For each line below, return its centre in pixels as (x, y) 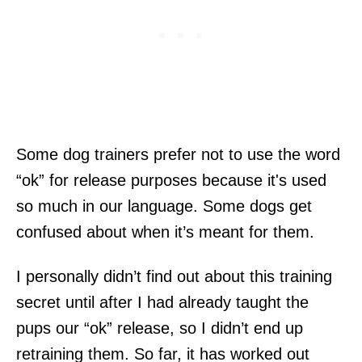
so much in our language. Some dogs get (164, 206)
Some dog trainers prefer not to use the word (178, 154)
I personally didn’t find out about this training (174, 276)
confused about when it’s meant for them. (165, 232)
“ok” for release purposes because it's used (171, 180)
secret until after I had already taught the (162, 302)
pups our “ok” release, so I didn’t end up (160, 328)
